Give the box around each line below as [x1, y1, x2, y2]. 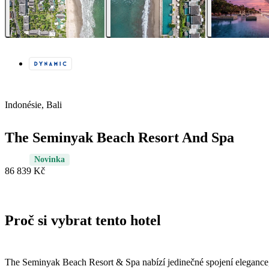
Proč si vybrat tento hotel [5, 213, 161, 229]
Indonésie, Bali [5, 100, 62, 110]
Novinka [34, 155, 65, 165]
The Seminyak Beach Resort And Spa [5, 130, 234, 146]
